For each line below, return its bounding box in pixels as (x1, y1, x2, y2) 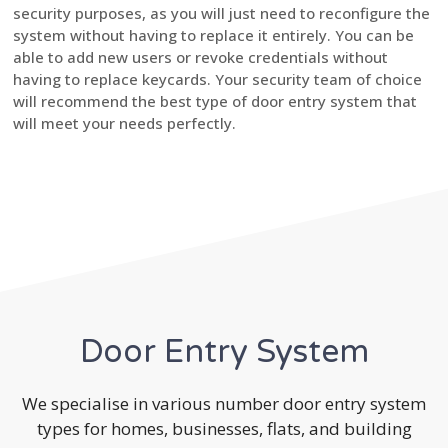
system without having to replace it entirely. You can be (13, 24, 414, 45)
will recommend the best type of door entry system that (13, 90, 417, 111)
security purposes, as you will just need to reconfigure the (13, 2, 430, 23)
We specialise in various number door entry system (22, 391, 426, 415)
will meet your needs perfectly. (13, 112, 236, 133)
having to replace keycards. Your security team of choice (13, 68, 422, 89)
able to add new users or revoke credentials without (13, 46, 388, 67)
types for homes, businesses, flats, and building (36, 416, 412, 440)
